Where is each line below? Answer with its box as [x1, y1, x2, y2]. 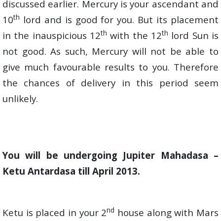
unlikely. [2, 92, 38, 105]
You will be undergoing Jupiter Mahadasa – [2, 149, 219, 161]
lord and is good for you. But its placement [20, 13, 219, 26]
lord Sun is [168, 29, 219, 41]
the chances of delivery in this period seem [2, 76, 219, 89]
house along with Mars [114, 206, 219, 219]
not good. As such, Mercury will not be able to [2, 45, 219, 57]
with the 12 [107, 29, 162, 41]
